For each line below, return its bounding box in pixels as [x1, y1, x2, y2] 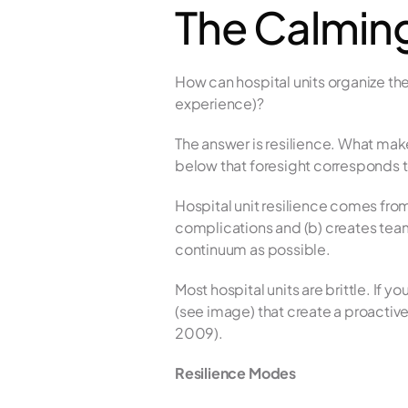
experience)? [175, 94, 267, 113]
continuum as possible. [175, 240, 331, 259]
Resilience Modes [175, 363, 296, 382]
